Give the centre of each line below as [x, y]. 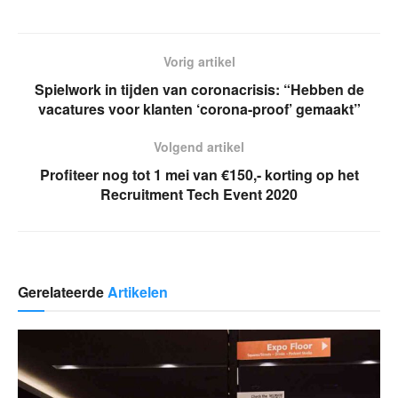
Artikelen [138, 291]
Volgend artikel [199, 146]
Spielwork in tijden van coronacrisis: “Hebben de [199, 89]
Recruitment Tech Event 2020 [199, 194]
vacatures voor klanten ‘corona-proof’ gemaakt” [199, 108]
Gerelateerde [63, 291]
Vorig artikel [199, 61]
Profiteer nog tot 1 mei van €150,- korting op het [199, 174]
